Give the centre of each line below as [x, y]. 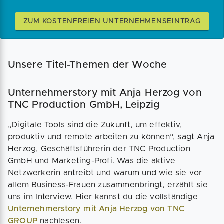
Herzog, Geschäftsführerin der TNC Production [99, 149]
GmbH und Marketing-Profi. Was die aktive [92, 161]
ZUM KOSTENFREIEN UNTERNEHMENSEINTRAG [112, 21]
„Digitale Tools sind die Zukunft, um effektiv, [95, 125]
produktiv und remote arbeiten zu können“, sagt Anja [111, 137]
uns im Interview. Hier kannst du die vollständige [103, 197]
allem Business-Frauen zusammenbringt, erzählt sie [108, 185]
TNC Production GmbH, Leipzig [84, 105]
